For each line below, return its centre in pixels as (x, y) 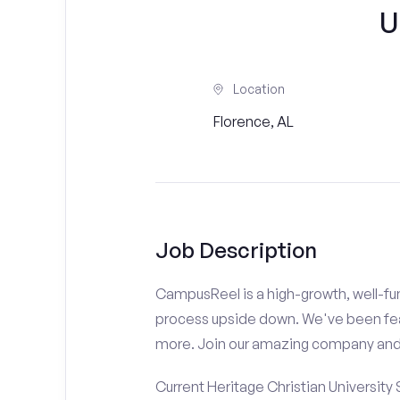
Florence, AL (254, 121)
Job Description (236, 250)
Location (259, 89)
